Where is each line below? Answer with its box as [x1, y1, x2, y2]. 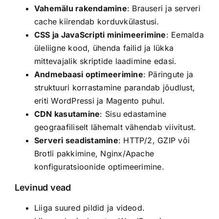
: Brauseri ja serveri [127, 3, 200, 13]
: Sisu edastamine [100, 109, 167, 119]
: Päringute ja [143, 69, 194, 79]
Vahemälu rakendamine [34, 3, 127, 13]
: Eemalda [166, 29, 204, 40]
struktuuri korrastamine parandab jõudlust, [34, 82, 196, 92]
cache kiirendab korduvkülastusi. [34, 16, 159, 26]
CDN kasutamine [34, 109, 100, 119]
